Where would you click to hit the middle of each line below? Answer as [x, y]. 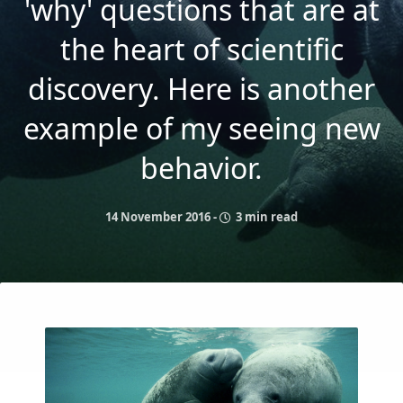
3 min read [265, 217]
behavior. [201, 168]
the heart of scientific [201, 49]
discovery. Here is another [201, 89]
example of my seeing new [201, 128]
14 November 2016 [158, 217]
